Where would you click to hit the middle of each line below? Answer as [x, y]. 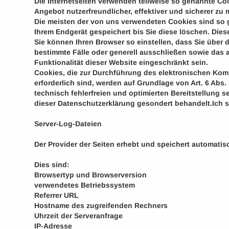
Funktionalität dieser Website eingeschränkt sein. [121, 62]
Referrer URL [57, 195]
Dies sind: [52, 165]
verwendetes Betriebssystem [85, 185]
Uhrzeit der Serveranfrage [79, 216]
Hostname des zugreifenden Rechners [101, 205]
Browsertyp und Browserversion [91, 175]
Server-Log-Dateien [68, 124]
